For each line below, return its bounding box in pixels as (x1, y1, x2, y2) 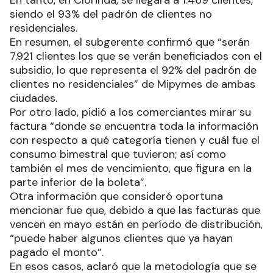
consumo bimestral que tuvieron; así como (10, 147, 226, 162)
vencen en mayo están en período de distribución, (10, 217, 263, 232)
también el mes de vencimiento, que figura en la (10, 161, 252, 176)
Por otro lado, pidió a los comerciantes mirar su (10, 105, 251, 120)
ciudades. (10, 91, 57, 106)
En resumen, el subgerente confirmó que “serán (10, 35, 250, 50)
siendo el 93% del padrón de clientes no (10, 7, 212, 22)
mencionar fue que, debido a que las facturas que (10, 203, 260, 218)
